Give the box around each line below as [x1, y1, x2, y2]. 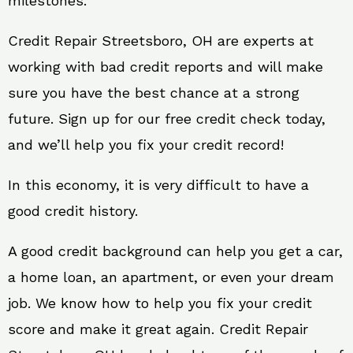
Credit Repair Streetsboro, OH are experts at [8, 32, 314, 49]
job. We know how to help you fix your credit [8, 295, 312, 311]
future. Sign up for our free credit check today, [8, 110, 325, 127]
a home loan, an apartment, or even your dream [8, 269, 334, 285]
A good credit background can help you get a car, [8, 243, 343, 259]
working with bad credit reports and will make [8, 58, 323, 75]
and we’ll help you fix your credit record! [8, 136, 284, 153]
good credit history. [8, 203, 138, 219]
